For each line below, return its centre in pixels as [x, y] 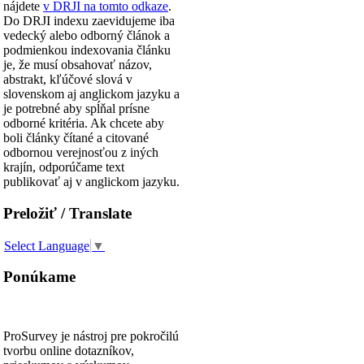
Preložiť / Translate [67, 213]
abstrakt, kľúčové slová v [68, 79]
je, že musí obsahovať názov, [78, 64]
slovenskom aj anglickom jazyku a [91, 93]
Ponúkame [39, 277]
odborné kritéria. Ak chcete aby [84, 123]
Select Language [47, 245]
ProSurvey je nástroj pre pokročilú [91, 336]
